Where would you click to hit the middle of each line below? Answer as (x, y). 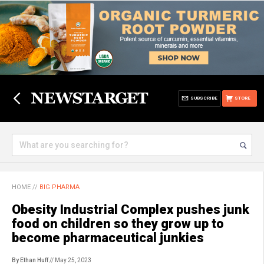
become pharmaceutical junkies (108, 238)
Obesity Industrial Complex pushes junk (131, 209)
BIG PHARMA (60, 187)
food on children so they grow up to (118, 224)
